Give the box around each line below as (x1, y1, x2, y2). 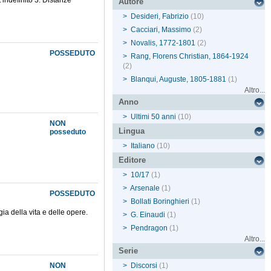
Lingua (119, 126, 145, 136)
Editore (119, 155, 146, 165)
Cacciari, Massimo (131, 25, 192, 34)
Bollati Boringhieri (131, 197, 190, 206)
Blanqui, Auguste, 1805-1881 (131, 75, 227, 84)
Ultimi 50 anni (131, 113, 177, 122)
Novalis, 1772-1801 (131, 39, 196, 48)
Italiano (131, 142, 155, 151)
